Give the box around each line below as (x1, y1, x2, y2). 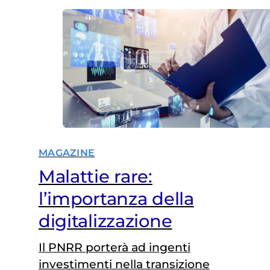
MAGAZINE (38, 146, 95, 159)
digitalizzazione (38, 210, 172, 231)
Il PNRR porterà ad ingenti (38, 240, 190, 254)
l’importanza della (38, 187, 194, 209)
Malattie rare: (38, 165, 152, 187)
